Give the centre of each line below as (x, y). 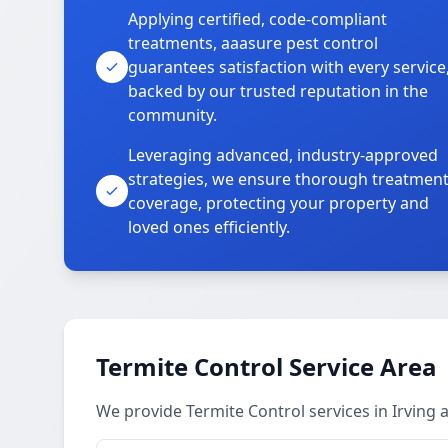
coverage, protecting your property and (278, 203)
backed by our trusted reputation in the (278, 91)
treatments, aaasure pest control (253, 43)
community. (172, 115)
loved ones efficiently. (209, 227)
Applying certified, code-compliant (257, 19)
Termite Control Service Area (266, 366)
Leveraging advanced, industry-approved (283, 155)
